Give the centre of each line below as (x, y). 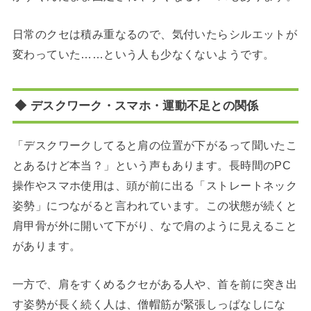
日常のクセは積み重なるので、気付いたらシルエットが (155, 34)
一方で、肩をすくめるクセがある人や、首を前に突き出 (155, 284)
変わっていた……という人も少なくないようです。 (143, 54)
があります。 (47, 246)
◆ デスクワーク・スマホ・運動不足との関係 (137, 106)
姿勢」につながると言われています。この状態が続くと (155, 206)
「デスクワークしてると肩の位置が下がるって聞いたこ (155, 145)
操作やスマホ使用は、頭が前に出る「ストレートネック (155, 186)
